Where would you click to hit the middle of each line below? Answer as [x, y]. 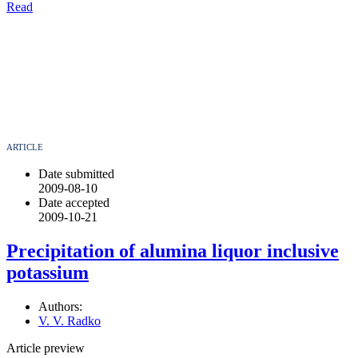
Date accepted [74, 202]
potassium [48, 272]
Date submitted [76, 173]
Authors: [60, 306]
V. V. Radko [70, 320]
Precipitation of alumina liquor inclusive [173, 251]
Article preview [46, 348]
